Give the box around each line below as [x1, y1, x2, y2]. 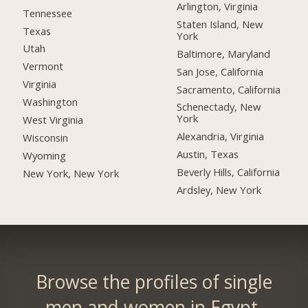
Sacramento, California [177, 82, 281, 96]
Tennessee [23, 5, 73, 20]
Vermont [23, 59, 64, 74]
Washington [23, 95, 78, 109]
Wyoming [23, 148, 67, 162]
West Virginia [23, 113, 84, 127]
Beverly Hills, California [177, 165, 280, 179]
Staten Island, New [177, 16, 264, 31]
